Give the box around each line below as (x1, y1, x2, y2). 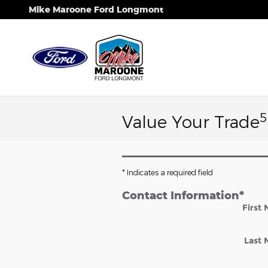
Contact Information (122, 188, 239, 202)
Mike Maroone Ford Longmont (29, 4, 163, 14)
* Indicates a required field (122, 168, 213, 176)
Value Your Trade (122, 111, 260, 131)
